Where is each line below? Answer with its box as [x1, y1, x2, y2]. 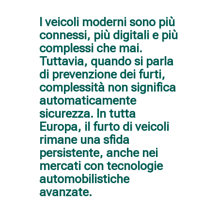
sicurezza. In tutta [39, 106, 136, 121]
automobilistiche [39, 171, 129, 186]
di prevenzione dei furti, [39, 67, 165, 81]
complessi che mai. [39, 41, 142, 55]
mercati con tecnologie [39, 158, 163, 173]
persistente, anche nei [39, 145, 158, 160]
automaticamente [39, 93, 136, 108]
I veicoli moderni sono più [39, 15, 175, 29]
